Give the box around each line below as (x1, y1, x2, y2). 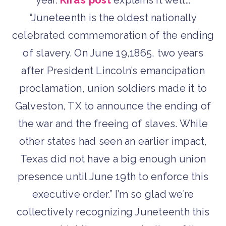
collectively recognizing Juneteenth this (17, 206, 209, 218)
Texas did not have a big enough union (20, 153, 206, 165)
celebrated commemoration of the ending (12, 29, 214, 42)
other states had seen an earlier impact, (19, 135, 207, 148)
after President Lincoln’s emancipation (21, 65, 205, 77)
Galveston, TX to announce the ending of (15, 100, 211, 112)
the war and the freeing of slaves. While (18, 118, 208, 130)
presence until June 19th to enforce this (18, 171, 208, 183)
